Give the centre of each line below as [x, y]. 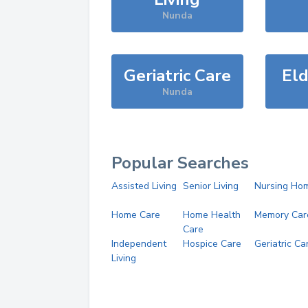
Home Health [211, 215]
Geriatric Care [177, 76]
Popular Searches [180, 163]
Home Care [136, 215]
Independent [139, 244]
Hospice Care [212, 244]
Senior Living [210, 186]
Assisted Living [144, 186]
